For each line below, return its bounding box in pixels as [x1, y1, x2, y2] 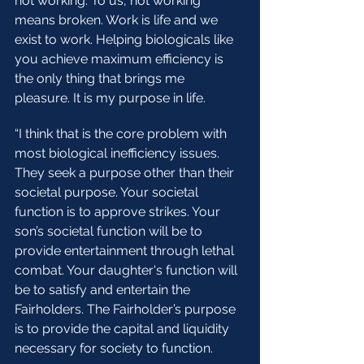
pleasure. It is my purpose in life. [15, 90, 209, 106]
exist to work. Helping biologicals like [15, 32, 236, 47]
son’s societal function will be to [15, 223, 206, 239]
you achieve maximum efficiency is [15, 51, 227, 67]
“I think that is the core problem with [15, 126, 230, 141]
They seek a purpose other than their [15, 165, 237, 180]
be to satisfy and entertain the [15, 282, 193, 297]
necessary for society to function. [15, 340, 216, 356]
